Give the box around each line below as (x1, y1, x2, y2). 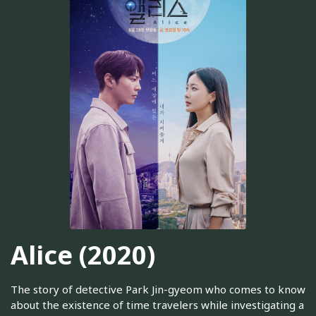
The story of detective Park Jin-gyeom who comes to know (11, 282, 305, 297)
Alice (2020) (11, 237, 155, 272)
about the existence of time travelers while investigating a (11, 298, 304, 312)
